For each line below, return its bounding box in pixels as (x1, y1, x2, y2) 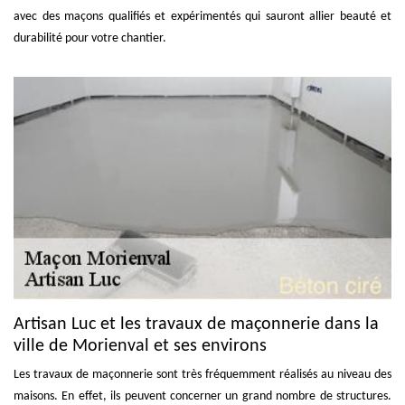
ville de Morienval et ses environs (14, 336, 267, 355)
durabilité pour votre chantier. (14, 31, 166, 45)
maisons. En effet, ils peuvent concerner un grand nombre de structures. (14, 389, 391, 403)
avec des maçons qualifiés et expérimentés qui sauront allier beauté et (14, 9, 391, 24)
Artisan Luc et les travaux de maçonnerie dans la (14, 315, 379, 334)
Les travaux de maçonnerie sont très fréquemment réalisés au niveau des (14, 367, 391, 381)
